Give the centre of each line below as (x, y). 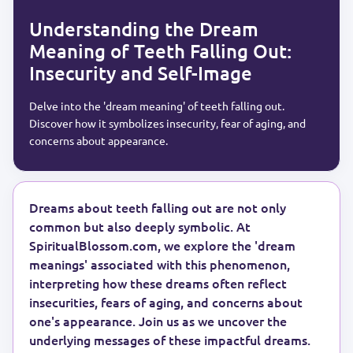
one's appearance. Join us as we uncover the (158, 321)
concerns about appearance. (98, 140)
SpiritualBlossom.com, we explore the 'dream (162, 245)
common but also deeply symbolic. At (140, 226)
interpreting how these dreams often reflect (158, 283)
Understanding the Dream (144, 29)
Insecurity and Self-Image (141, 73)
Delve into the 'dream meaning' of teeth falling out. (157, 106)
